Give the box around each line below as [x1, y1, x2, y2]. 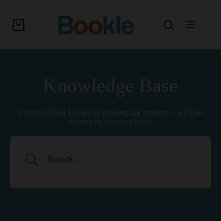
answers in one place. [70, 116, 151, 127]
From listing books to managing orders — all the [19, 107, 202, 117]
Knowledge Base [43, 74, 178, 97]
